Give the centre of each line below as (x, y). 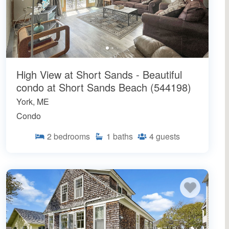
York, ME (33, 102)
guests (168, 136)
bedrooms (72, 136)
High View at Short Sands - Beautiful (99, 75)
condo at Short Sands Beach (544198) (104, 87)
